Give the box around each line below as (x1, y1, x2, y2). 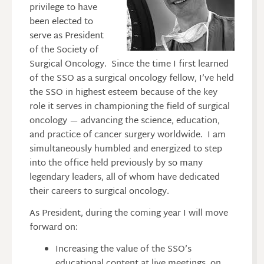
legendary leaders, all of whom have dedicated (29, 169, 220, 186)
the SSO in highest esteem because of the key (29, 84, 217, 101)
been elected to (29, 14, 93, 30)
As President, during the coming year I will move (29, 205, 228, 222)
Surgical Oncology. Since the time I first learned (29, 56, 229, 72)
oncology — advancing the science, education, (29, 113, 220, 129)
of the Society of (29, 42, 98, 58)
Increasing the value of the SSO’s (55, 241, 192, 258)
